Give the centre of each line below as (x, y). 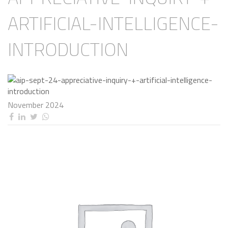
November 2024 (36, 105)
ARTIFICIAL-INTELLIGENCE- (113, 23)
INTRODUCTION (68, 49)
